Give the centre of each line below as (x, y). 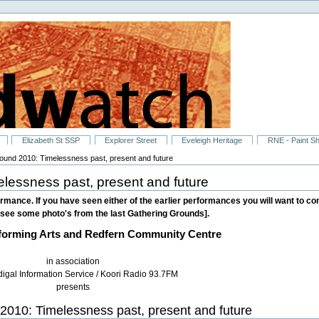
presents (73, 287)
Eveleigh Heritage (212, 141)
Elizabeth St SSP (51, 141)
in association (73, 262)
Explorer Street (131, 141)
